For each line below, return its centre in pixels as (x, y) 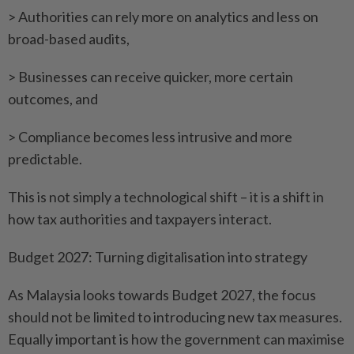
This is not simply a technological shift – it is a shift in (166, 197)
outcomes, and (53, 99)
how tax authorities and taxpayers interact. (140, 219)
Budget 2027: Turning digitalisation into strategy (158, 257)
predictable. (45, 159)
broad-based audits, (69, 39)
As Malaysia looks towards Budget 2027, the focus (162, 295)
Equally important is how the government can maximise (176, 339)
